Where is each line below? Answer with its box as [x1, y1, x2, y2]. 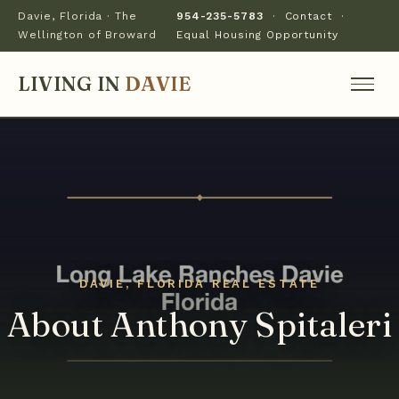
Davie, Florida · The [18, 10, 138, 22]
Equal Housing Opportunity [176, 28, 339, 41]
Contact [284, 10, 333, 22]
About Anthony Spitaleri [7, 302, 392, 346]
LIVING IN [18, 70, 126, 96]
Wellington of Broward [18, 28, 158, 41]
